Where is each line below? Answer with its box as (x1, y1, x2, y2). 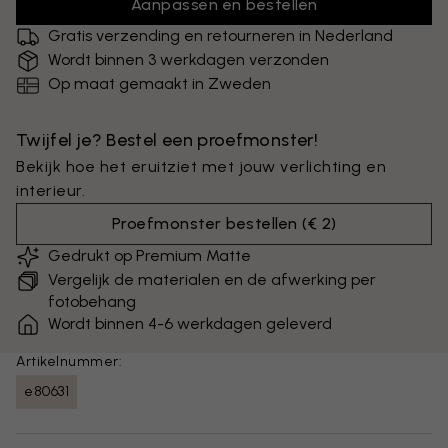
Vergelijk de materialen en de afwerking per (48, 270, 376, 289)
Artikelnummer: (16, 353, 122, 370)
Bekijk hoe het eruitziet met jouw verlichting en (16, 157, 386, 176)
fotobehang (48, 292, 136, 311)
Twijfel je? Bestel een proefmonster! (16, 129, 318, 151)
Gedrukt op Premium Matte (48, 246, 251, 265)
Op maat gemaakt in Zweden (48, 74, 271, 93)
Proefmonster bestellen (111, 214, 298, 233)
